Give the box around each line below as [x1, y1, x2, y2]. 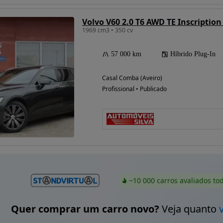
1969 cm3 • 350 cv [82, 25, 133, 34]
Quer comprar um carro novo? [10, 202, 159, 216]
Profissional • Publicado [102, 84, 167, 93]
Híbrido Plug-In [170, 50, 216, 58]
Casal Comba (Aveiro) [102, 73, 162, 82]
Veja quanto [159, 202, 219, 216]
